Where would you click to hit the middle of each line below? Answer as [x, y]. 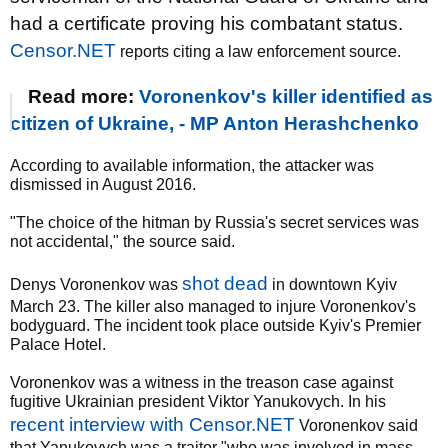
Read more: [83, 96]
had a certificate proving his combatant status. [206, 23]
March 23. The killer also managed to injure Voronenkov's [213, 306]
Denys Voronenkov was [96, 284]
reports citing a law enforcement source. [258, 51]
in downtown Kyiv [332, 284]
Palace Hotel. [58, 344]
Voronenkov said [356, 425]
